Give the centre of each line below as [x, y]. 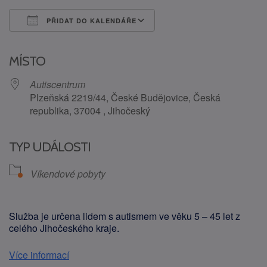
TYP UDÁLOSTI [50, 147]
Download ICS [61, 42]
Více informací [39, 255]
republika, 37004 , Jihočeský [90, 111]
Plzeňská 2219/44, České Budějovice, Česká [125, 97]
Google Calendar [203, 42]
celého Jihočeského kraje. [64, 228]
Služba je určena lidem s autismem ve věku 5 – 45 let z [125, 216]
